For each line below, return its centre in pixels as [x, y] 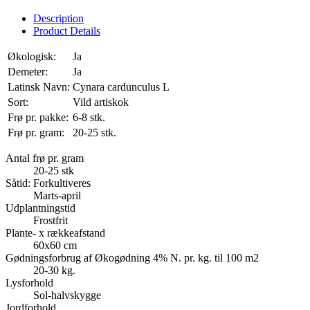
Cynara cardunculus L [121, 87]
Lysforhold [29, 283]
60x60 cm [55, 246]
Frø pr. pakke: [38, 118]
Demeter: [28, 72]
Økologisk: [32, 57]
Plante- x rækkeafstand [55, 233]
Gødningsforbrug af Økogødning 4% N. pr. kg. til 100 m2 [132, 258]
